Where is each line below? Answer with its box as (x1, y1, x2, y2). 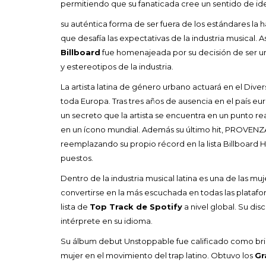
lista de (61, 201, 90, 211)
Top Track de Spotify (90, 201, 182, 211)
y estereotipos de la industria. (61, 61, 173, 71)
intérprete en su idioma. (61, 216, 153, 226)
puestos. (61, 153, 93, 163)
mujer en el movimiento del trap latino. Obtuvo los (61, 250, 255, 260)
